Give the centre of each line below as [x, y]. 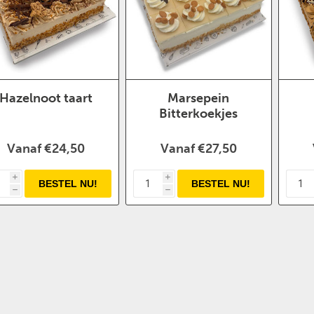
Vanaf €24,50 [46, 149]
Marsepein [199, 98]
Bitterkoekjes [199, 114]
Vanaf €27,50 [198, 149]
